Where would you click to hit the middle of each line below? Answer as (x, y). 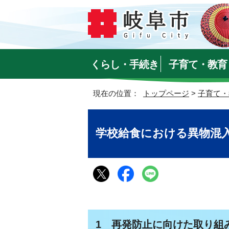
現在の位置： (118, 93)
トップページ (166, 93)
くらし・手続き (125, 64)
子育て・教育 (198, 64)
